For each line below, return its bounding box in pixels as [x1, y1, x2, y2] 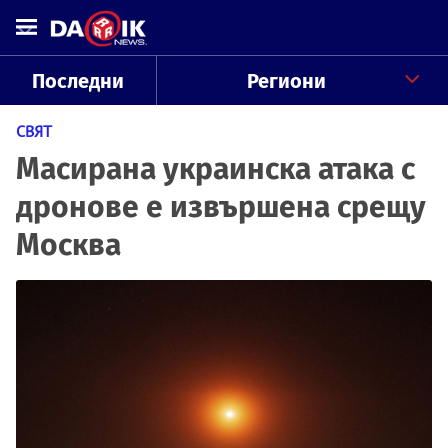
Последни [31, 69, 124, 93]
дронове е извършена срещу [16, 189, 426, 225]
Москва [16, 227, 121, 263]
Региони [246, 69, 326, 93]
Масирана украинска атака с [16, 151, 415, 187]
